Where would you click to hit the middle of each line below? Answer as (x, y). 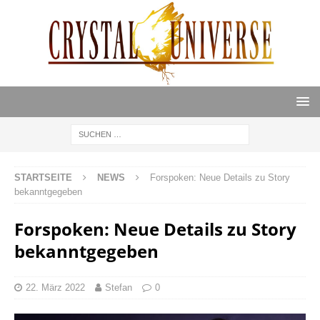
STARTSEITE (43, 178)
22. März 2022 (55, 288)
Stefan (119, 288)
